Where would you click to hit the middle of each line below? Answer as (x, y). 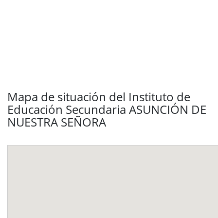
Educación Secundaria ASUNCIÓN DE (107, 109)
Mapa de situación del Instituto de (99, 97)
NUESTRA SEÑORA (57, 122)
